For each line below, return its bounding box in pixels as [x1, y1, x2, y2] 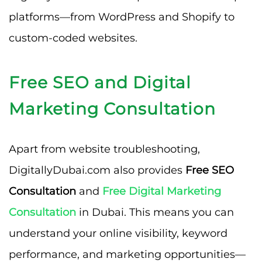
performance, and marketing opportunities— [9, 247, 246, 261]
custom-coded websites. [9, 31, 137, 44]
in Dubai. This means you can [76, 205, 234, 219]
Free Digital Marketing [102, 184, 221, 198]
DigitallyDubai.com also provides [9, 163, 185, 177]
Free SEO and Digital [9, 72, 191, 92]
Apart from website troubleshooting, [9, 142, 200, 156]
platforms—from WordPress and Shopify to [9, 10, 235, 23]
